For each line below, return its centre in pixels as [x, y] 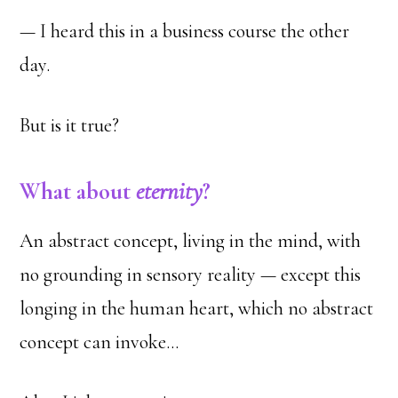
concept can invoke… [99, 342]
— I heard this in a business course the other [185, 31]
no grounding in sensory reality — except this [191, 275]
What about [78, 191]
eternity [170, 191]
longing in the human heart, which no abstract [197, 308]
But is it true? [70, 125]
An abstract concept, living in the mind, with [191, 241]
